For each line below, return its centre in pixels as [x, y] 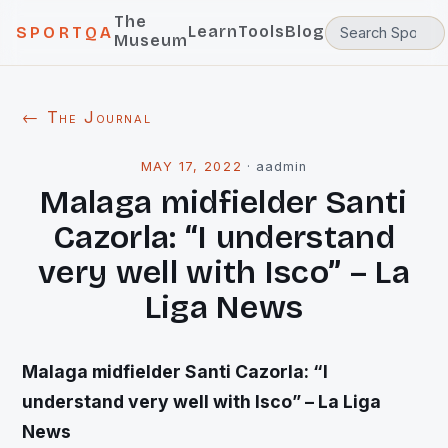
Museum [151, 40]
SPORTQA [65, 32]
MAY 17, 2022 [191, 166]
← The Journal [87, 117]
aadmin [282, 166]
